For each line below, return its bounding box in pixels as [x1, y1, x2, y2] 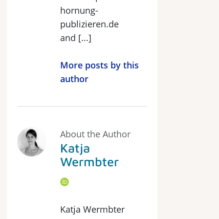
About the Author [60, 128, 131, 140]
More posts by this [60, 59, 139, 71]
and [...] [60, 32, 91, 44]
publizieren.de [60, 18, 119, 30]
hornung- [60, 4, 98, 16]
